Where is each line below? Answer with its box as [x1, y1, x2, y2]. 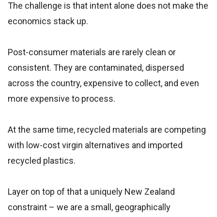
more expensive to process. [8, 93, 115, 104]
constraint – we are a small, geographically [8, 202, 170, 212]
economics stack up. [8, 16, 88, 26]
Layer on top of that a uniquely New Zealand [8, 186, 175, 197]
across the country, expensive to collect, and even [8, 78, 199, 88]
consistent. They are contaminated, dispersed [8, 62, 184, 73]
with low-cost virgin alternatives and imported [8, 140, 183, 150]
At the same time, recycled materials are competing [8, 124, 206, 135]
